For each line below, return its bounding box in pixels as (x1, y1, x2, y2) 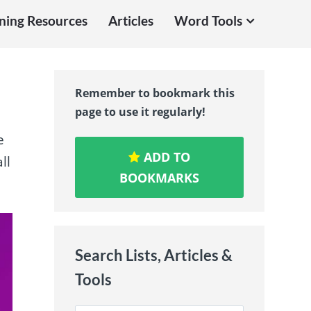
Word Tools (174, 12, 242, 29)
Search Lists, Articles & (75, 246, 233, 265)
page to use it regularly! (75, 103, 206, 119)
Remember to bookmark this (75, 85, 235, 101)
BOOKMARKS (119, 169, 200, 187)
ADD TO (140, 149, 191, 166)
